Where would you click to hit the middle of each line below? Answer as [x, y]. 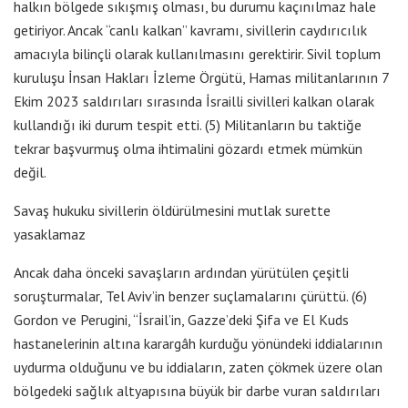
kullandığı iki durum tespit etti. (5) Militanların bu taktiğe [188, 124]
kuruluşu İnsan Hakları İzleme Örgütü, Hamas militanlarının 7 [201, 77]
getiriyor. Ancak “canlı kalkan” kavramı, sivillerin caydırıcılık [190, 30]
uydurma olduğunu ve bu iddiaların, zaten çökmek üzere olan [198, 367]
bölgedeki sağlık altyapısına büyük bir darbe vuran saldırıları [197, 390]
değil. [30, 172]
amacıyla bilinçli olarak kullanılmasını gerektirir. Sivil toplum [197, 53]
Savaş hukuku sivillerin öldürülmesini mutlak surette [172, 210]
